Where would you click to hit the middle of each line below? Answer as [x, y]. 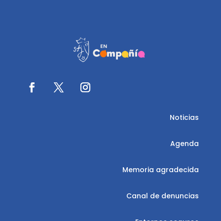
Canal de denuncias [163, 196]
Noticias [184, 117]
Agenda [185, 143]
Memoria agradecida [161, 169]
